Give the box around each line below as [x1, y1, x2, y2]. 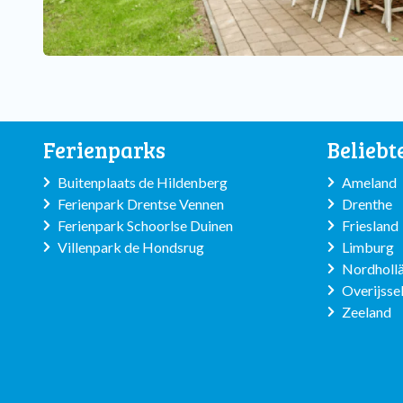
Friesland [342, 217, 399, 234]
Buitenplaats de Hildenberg [58, 174, 228, 191]
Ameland [342, 174, 397, 191]
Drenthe [342, 195, 392, 212]
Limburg [342, 238, 394, 255]
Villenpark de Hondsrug [58, 238, 204, 255]
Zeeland [342, 303, 391, 320]
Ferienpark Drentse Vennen [58, 195, 224, 212]
